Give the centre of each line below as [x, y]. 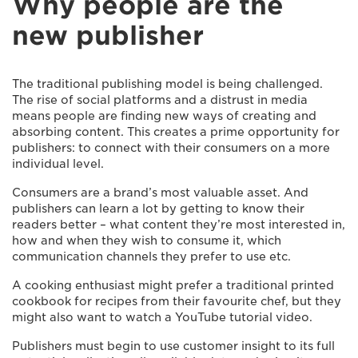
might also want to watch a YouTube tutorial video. [162, 317]
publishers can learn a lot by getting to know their [158, 209]
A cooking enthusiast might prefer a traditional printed [173, 285]
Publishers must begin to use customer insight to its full [173, 346]
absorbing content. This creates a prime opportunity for [176, 132]
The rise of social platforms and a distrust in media [160, 100]
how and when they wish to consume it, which [147, 241]
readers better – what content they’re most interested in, [179, 225]
